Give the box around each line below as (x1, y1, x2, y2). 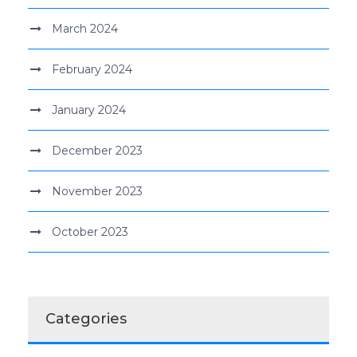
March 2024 (52, 21, 118, 36)
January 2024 (52, 102, 126, 117)
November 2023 (52, 183, 143, 198)
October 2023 (52, 224, 128, 239)
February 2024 (52, 61, 132, 76)
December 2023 (52, 143, 143, 158)
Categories (45, 309, 127, 328)
